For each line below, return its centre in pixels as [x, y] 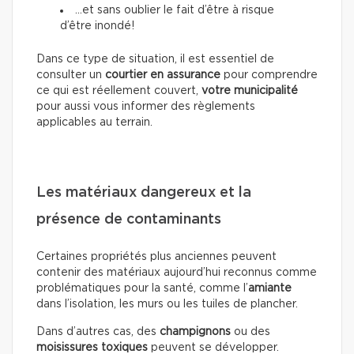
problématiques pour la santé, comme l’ [142, 289]
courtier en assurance [163, 75]
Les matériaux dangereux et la [144, 193]
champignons [195, 332]
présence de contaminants [129, 220]
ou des [250, 332]
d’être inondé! [97, 26]
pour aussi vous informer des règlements [146, 107]
